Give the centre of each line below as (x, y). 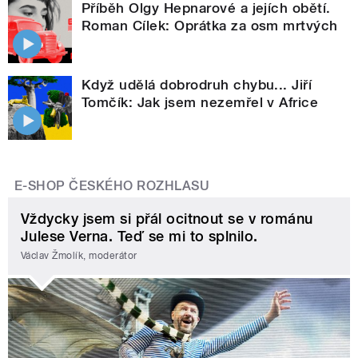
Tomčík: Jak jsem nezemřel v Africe (200, 102)
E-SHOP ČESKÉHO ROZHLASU (112, 185)
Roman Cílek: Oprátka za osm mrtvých (210, 25)
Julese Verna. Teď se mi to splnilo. (139, 237)
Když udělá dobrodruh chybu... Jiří (197, 84)
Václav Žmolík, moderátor (79, 255)
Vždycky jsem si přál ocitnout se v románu (167, 219)
